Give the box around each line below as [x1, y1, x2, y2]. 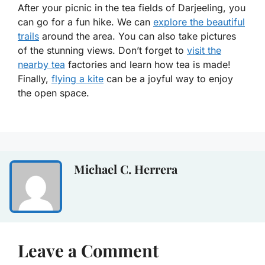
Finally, [18, 73, 51, 85]
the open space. [18, 87, 89, 99]
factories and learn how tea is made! [65, 59, 231, 71]
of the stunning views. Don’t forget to [18, 44, 187, 57]
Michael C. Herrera [74, 161, 177, 177]
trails [18, 30, 39, 43]
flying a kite [51, 73, 104, 85]
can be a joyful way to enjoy [104, 73, 233, 85]
